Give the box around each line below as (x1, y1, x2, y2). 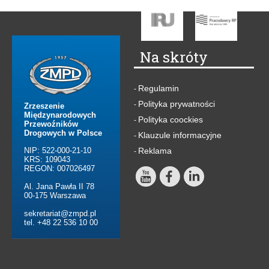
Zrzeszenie (24, 101, 64, 111)
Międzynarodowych (24, 110, 96, 120)
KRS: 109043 (24, 155, 70, 165)
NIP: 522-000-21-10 (24, 146, 91, 156)
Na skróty (140, 47, 208, 67)
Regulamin (138, 83, 179, 94)
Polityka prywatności (138, 99, 215, 109)
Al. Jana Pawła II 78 (24, 182, 94, 192)
